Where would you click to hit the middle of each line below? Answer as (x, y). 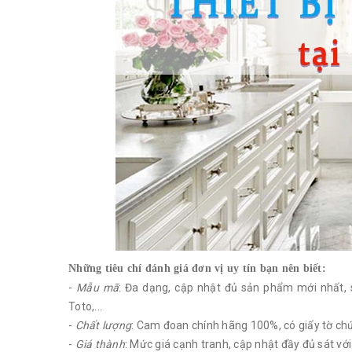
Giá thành (100, 344)
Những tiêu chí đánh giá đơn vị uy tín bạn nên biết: (197, 268)
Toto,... (85, 306)
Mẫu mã (97, 288)
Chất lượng (103, 325)
